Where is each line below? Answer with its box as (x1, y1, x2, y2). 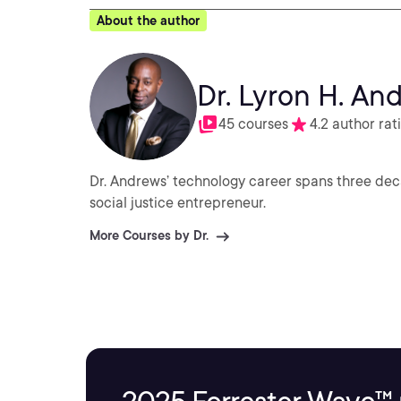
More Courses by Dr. (90, 228, 209, 243)
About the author (97, 13, 200, 28)
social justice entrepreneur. (90, 194, 266, 211)
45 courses (218, 115, 288, 132)
